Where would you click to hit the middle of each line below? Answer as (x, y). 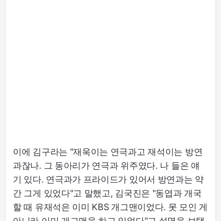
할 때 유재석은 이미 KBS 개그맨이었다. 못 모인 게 (110, 207)
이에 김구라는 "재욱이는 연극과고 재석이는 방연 (108, 152)
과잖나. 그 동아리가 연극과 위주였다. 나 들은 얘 (106, 166)
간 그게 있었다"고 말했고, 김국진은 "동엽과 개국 (107, 193)
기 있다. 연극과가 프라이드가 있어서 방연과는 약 (108, 180)
